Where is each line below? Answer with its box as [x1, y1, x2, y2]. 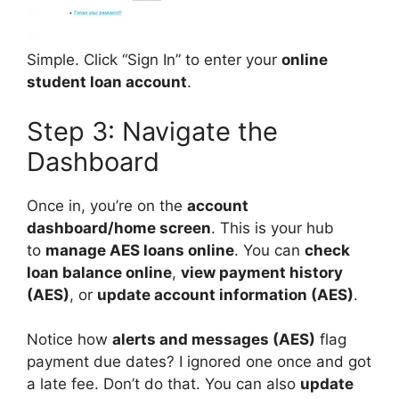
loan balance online [27, 263, 172, 281]
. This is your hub [211, 218, 334, 237]
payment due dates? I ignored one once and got [27, 353, 371, 370]
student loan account [27, 73, 187, 91]
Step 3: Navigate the [27, 115, 278, 147]
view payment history [181, 263, 343, 281]
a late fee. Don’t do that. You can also [27, 375, 300, 393]
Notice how [27, 330, 112, 348]
